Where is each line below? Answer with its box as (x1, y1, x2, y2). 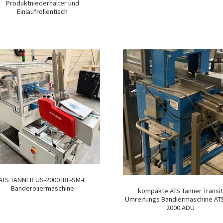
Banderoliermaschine (10, 183, 74, 193)
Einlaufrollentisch (17, 6, 68, 16)
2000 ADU (166, 203, 195, 212)
